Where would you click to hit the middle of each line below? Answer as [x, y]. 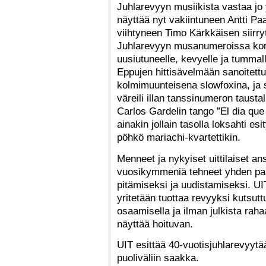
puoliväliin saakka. [158, 258]
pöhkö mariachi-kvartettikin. [179, 137]
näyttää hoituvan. [155, 224]
